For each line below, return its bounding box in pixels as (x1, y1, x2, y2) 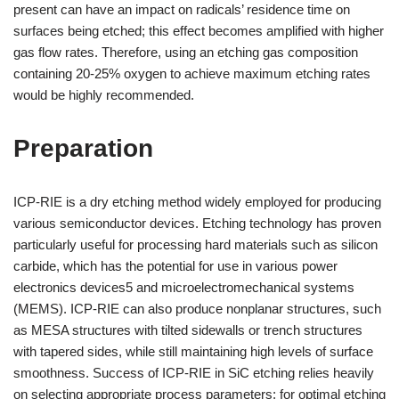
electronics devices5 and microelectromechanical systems (13, 280, 354, 295)
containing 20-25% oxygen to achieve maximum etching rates (13, 66, 370, 81)
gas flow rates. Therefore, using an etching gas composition (13, 45, 358, 60)
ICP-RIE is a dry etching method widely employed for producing (13, 194, 381, 209)
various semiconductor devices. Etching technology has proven (13, 216, 381, 231)
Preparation (13, 134, 153, 162)
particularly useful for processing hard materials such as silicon (13, 237, 378, 252)
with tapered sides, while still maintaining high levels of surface (13, 344, 373, 359)
